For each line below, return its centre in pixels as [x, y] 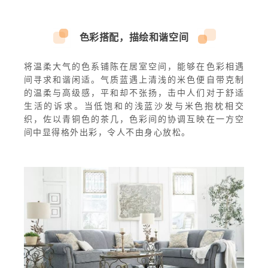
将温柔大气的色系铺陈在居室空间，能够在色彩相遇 [134, 66]
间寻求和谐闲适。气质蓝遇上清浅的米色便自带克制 [134, 79]
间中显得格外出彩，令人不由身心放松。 [107, 132]
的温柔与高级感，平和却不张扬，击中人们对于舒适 [134, 92]
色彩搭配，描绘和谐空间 [134, 37]
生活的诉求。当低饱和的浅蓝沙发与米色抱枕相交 [134, 106]
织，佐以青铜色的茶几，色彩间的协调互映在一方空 [134, 119]
